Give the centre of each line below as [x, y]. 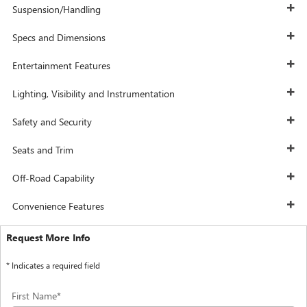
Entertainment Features [61, 65]
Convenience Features [58, 206]
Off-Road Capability [53, 178]
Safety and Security [52, 122]
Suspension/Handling [57, 9]
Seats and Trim [43, 150]
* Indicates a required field [53, 266]
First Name [34, 296]
